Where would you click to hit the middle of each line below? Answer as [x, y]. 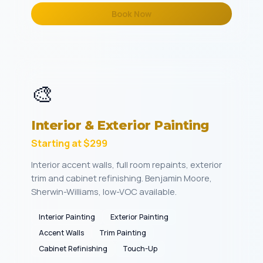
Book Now [131, 14]
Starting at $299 [69, 143]
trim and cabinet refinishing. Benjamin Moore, [122, 178]
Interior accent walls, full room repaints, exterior [127, 164]
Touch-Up [140, 249]
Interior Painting [67, 217]
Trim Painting [123, 233]
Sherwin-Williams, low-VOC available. [104, 191]
